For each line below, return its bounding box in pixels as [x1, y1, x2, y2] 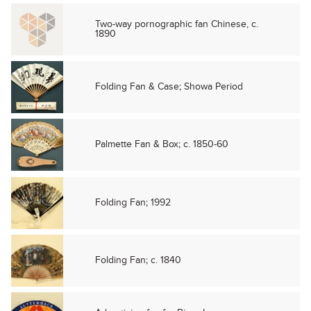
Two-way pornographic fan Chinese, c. [95, 17, 259, 30]
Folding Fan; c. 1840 [95, 253, 182, 266]
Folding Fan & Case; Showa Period [95, 80, 244, 92]
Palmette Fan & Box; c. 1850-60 [95, 138, 229, 151]
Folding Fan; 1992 [95, 196, 171, 208]
